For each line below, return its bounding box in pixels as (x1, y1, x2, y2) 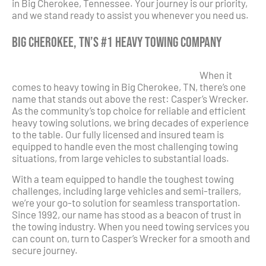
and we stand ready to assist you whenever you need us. (12, 9, 249, 21)
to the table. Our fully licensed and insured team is (12, 128, 224, 141)
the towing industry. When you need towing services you (12, 220, 249, 232)
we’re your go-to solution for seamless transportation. (12, 196, 240, 208)
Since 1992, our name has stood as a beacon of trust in (12, 208, 241, 220)
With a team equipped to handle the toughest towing (12, 172, 234, 185)
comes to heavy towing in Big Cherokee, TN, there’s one (12, 81, 246, 93)
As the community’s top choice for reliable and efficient (12, 104, 246, 117)
